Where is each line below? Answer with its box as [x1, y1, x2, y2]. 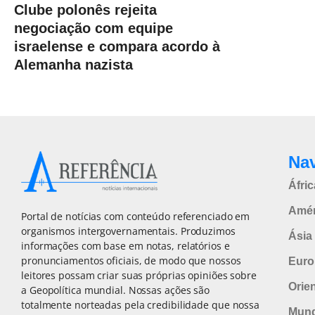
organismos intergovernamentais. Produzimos [21, 224, 236, 238]
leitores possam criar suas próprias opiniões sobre [21, 269, 257, 283]
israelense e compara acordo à [14, 39, 220, 55]
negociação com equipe [14, 20, 173, 37]
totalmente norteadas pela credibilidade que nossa [21, 298, 260, 312]
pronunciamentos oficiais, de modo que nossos [21, 254, 241, 268]
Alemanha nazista [14, 57, 133, 73]
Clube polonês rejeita [14, 2, 157, 18]
